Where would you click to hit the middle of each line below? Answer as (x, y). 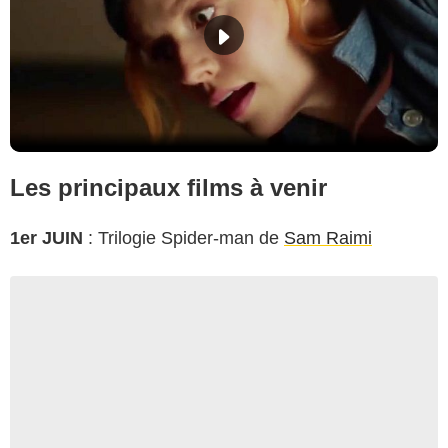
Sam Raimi (328, 237)
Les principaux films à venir (168, 187)
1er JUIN (46, 237)
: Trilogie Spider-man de (183, 237)
